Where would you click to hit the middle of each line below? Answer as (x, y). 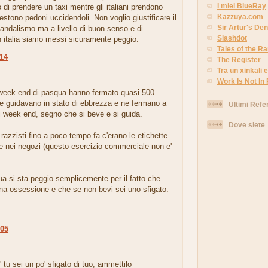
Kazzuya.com (240, 16)
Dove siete (247, 124)
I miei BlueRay (242, 5)
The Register (239, 59)
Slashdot (232, 38)
